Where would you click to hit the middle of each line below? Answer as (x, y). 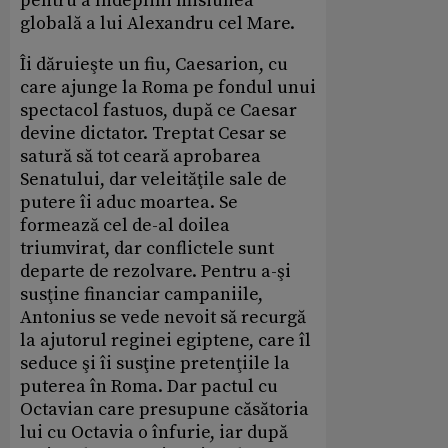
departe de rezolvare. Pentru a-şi (155, 272)
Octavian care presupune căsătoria (164, 410)
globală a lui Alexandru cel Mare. (157, 24)
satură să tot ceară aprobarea (140, 157)
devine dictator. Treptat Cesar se (153, 134)
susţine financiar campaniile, (141, 295)
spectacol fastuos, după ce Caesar (158, 111)
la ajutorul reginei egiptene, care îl (165, 341)
